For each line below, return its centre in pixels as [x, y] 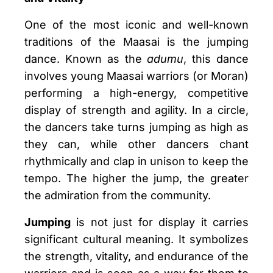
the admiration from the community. [118, 196]
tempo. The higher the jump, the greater [136, 179]
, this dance [216, 59]
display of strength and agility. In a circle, [136, 110]
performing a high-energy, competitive [136, 93]
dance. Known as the [86, 59]
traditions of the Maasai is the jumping [136, 42]
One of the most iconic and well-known [136, 25]
